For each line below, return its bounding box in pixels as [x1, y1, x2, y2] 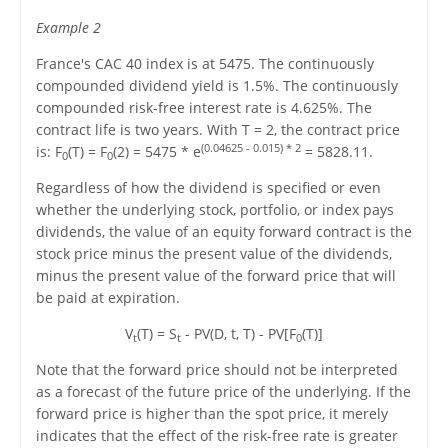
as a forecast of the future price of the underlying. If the [35, 382, 411, 402]
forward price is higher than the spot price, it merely [35, 404, 388, 424]
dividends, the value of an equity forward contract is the [35, 222, 412, 242]
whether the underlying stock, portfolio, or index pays [35, 200, 394, 220]
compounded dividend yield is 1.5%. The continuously [35, 76, 398, 96]
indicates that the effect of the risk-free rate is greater [35, 426, 398, 446]
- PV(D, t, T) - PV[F [181, 324, 296, 344]
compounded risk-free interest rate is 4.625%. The [35, 98, 372, 118]
